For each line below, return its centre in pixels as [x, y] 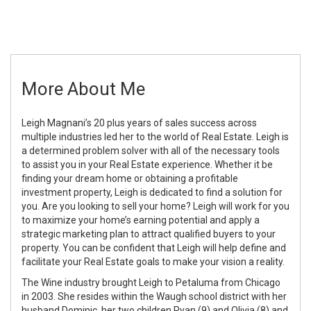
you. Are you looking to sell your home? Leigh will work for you [155, 206]
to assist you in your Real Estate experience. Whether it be [147, 164]
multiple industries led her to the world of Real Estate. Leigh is [155, 136]
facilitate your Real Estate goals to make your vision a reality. [153, 261]
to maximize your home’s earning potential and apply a [141, 220]
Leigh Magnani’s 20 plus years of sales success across [139, 123]
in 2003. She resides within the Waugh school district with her [154, 296]
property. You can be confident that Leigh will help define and [154, 247]
